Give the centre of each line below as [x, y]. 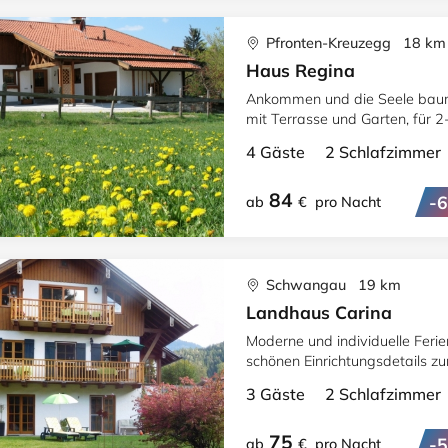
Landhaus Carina [319, 312]
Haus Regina [300, 70]
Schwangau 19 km [331, 285]
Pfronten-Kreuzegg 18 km [354, 43]
